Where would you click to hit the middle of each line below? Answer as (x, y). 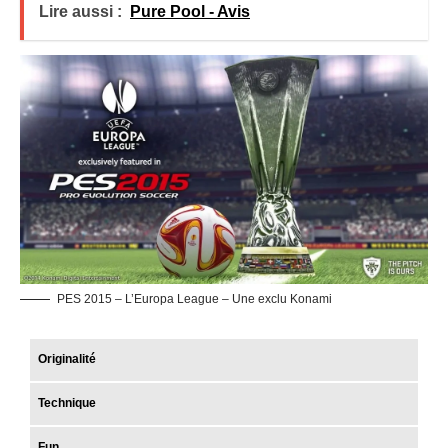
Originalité (67, 358)
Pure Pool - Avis (190, 11)
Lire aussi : (80, 11)
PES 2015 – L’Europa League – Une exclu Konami (194, 298)
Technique (67, 402)
